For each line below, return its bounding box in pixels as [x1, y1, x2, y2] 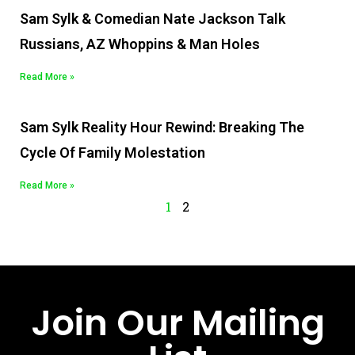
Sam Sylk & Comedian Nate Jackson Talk [20, 10, 285, 28]
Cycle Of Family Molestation [20, 144, 205, 162]
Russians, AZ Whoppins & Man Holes [20, 36, 260, 53]
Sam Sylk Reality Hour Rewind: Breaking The [20, 119, 304, 136]
